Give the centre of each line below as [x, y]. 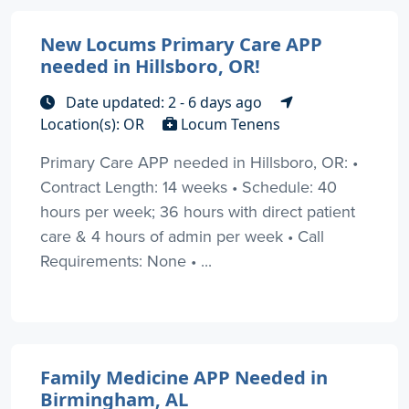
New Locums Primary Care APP [181, 43]
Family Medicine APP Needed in [184, 377]
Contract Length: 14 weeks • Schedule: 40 [189, 186]
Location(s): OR [94, 124]
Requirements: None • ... [126, 260]
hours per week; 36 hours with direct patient [198, 211]
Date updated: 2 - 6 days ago [164, 102]
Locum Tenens [229, 124]
